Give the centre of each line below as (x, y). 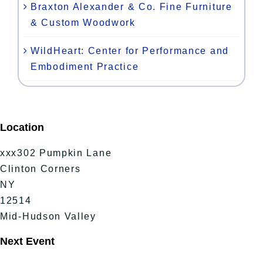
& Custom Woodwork (83, 23)
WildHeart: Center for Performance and (130, 51)
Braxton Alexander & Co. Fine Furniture (131, 7)
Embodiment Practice (85, 67)
